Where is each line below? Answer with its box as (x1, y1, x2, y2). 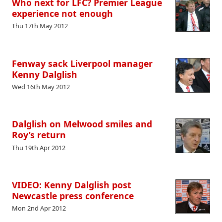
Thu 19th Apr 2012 (12, 143, 65, 152)
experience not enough (12, 7, 113, 20)
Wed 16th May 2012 (12, 82, 70, 91)
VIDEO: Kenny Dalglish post (12, 179, 131, 191)
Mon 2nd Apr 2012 (12, 204, 66, 213)
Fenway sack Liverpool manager (12, 57, 153, 69)
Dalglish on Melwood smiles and (12, 118, 152, 130)
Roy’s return (12, 129, 66, 141)
